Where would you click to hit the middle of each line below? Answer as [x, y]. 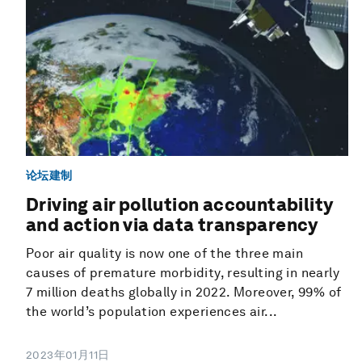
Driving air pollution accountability [180, 205]
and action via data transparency [172, 225]
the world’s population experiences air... [152, 312]
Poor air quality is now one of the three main [164, 254]
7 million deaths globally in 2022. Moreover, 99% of [184, 293]
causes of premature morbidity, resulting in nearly [183, 273]
